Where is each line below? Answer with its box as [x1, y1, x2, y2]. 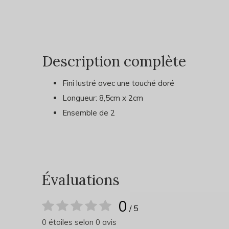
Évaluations [42, 171, 120, 189]
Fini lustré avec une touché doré [62, 78, 174, 88]
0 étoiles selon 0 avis [42, 217, 117, 227]
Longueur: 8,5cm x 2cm [62, 93, 143, 103]
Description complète [42, 52, 186, 71]
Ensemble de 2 [62, 108, 115, 118]
